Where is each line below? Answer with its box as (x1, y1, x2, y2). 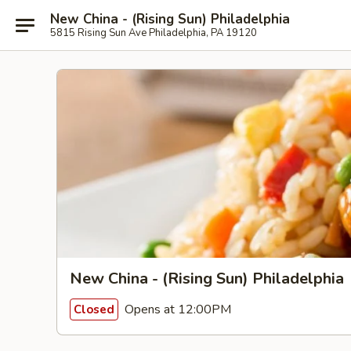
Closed (74, 301, 114, 317)
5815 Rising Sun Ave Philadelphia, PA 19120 (50, 25, 257, 40)
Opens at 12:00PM (121, 300, 231, 318)
